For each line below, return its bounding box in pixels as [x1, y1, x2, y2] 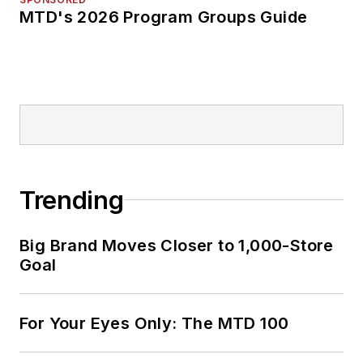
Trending [19, 185, 124, 215]
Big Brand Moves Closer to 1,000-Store [19, 235, 334, 255]
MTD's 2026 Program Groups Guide [19, 6, 308, 27]
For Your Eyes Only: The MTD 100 [19, 313, 289, 333]
